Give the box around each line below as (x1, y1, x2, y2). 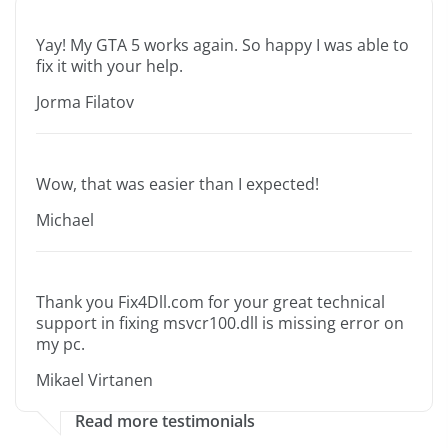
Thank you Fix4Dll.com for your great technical (36, 291, 385, 314)
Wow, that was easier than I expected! (36, 173, 319, 196)
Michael (36, 209, 94, 232)
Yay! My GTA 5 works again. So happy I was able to (36, 34, 409, 57)
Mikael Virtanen (36, 369, 153, 392)
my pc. (36, 333, 85, 356)
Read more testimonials (75, 410, 255, 433)
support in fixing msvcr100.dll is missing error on (36, 312, 404, 335)
